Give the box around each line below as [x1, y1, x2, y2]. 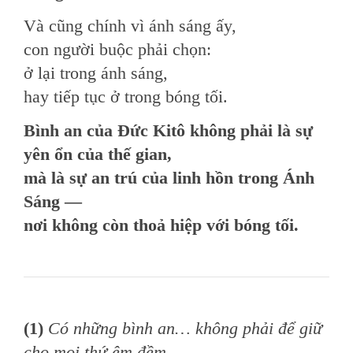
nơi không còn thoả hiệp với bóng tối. [24, 215, 299, 235]
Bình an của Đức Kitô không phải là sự [24, 121, 313, 140]
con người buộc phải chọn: [24, 39, 211, 59]
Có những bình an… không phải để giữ [48, 318, 322, 338]
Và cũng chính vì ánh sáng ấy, [24, 16, 236, 35]
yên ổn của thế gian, [24, 144, 172, 164]
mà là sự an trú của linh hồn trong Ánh [24, 168, 314, 188]
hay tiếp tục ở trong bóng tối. [24, 87, 228, 106]
